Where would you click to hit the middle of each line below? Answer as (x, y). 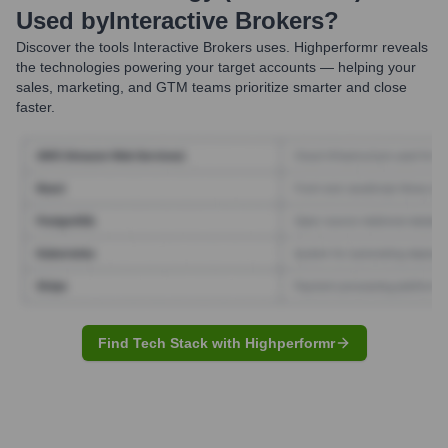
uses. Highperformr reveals (340, 47)
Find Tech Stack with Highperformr (216, 342)
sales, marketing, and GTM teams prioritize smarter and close (211, 87)
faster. (35, 107)
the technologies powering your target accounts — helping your (216, 67)
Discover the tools (72, 47)
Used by (62, 20)
